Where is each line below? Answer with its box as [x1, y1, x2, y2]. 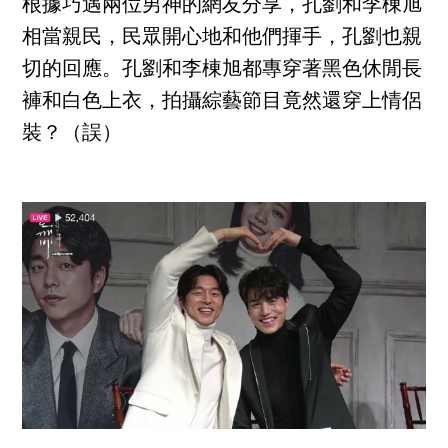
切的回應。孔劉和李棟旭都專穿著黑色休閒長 [22, 60, 423, 81]
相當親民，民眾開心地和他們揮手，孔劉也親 [22, 28, 423, 49]
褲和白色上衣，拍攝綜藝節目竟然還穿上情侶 [22, 92, 423, 113]
